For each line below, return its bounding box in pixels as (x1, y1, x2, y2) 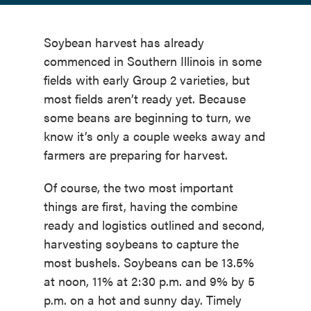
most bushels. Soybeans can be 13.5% (43, 253, 254, 271)
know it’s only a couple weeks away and (43, 127, 265, 145)
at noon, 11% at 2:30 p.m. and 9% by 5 (43, 272, 255, 290)
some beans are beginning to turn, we (43, 108, 251, 126)
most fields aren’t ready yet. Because (43, 90, 246, 108)
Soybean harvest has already (43, 33, 204, 51)
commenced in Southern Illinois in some (43, 52, 262, 70)
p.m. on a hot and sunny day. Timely (43, 291, 242, 309)
